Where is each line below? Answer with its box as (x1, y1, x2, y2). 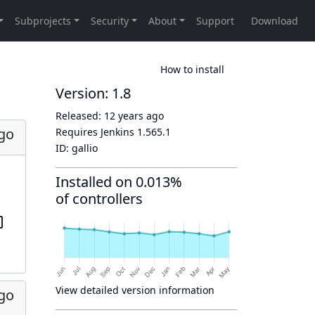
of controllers (56, 189, 143, 208)
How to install (160, 62, 224, 76)
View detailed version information (56, 283, 214, 297)
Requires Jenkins (56, 125, 137, 139)
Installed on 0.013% (56, 172, 182, 191)
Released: (56, 109, 104, 122)
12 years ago (104, 109, 164, 122)
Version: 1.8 (56, 84, 131, 103)
